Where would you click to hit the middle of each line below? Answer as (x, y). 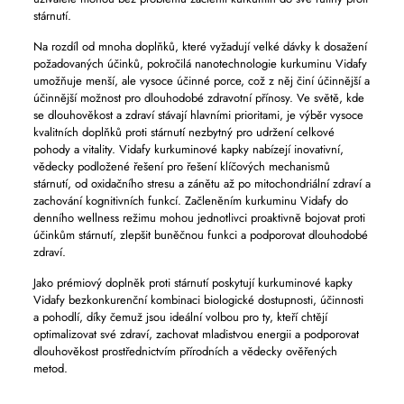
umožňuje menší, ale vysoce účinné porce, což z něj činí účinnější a (201, 81)
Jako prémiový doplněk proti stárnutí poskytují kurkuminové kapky (193, 283)
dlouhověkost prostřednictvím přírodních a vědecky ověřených (185, 351)
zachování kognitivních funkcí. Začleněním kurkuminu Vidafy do (190, 201)
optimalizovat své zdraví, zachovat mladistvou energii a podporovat (196, 334)
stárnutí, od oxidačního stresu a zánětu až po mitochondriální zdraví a (202, 184)
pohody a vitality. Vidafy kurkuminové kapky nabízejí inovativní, (188, 149)
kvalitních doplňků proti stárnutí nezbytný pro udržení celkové (184, 132)
